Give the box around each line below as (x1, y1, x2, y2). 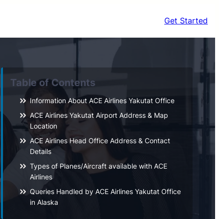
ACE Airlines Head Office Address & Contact (29, 136, 170, 145)
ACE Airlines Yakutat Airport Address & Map (29, 111, 168, 120)
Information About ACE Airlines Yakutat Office (29, 96, 175, 105)
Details (29, 147, 51, 156)
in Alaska (29, 198, 58, 207)
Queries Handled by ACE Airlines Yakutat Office (29, 187, 181, 196)
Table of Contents (10, 77, 95, 89)
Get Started (164, 15, 208, 25)
